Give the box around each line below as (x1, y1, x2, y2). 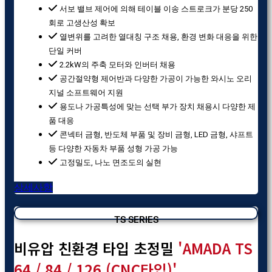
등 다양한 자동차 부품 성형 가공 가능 (49, 143, 178, 153)
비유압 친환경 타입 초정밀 (14, 237, 178, 259)
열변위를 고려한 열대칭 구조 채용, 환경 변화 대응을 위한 (59, 32, 257, 41)
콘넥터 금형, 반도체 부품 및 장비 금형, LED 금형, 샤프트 (59, 129, 253, 139)
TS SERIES (114, 214, 158, 225)
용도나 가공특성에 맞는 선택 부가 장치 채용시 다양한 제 (59, 101, 256, 111)
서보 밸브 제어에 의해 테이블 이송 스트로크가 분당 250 (59, 4, 253, 13)
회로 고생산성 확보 (49, 18, 115, 27)
